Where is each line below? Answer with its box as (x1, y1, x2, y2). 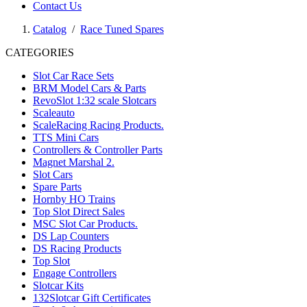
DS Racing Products (33, 243, 121, 254)
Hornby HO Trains (33, 193, 115, 205)
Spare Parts (33, 181, 82, 193)
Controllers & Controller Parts (33, 144, 162, 156)
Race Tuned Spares (80, 23, 164, 35)
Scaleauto (33, 107, 75, 119)
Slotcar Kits (33, 280, 84, 291)
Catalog (33, 23, 66, 35)
